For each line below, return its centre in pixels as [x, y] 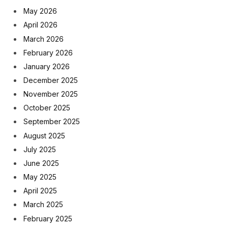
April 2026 [40, 25]
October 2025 [47, 108]
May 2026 [40, 11]
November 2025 [51, 94]
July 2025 [40, 149]
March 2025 [43, 205]
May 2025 [40, 177]
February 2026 [48, 52]
